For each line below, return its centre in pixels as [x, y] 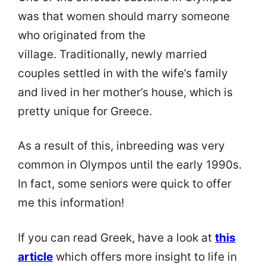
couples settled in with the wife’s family [123, 73]
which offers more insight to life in [145, 256]
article [35, 256]
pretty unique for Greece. [86, 111]
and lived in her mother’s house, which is [125, 92]
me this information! [71, 203]
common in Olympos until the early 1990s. [130, 165]
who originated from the [82, 35]
